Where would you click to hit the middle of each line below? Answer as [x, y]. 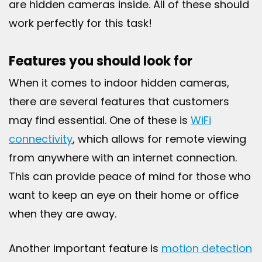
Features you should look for [101, 61]
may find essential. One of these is [100, 120]
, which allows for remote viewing [159, 139]
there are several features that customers [119, 102]
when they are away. [63, 214]
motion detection [207, 249]
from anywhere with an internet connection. [123, 158]
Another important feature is [85, 249]
